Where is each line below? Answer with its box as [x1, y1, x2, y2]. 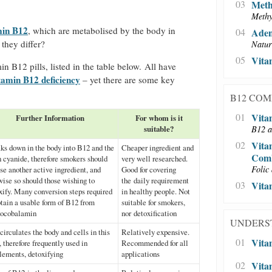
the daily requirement [121, 174, 189, 186]
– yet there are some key [80, 73, 175, 86]
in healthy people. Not [121, 185, 190, 197]
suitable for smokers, [121, 196, 185, 208]
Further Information [16, 111, 84, 123]
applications [121, 248, 160, 259]
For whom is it [135, 111, 183, 123]
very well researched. [121, 152, 188, 164]
